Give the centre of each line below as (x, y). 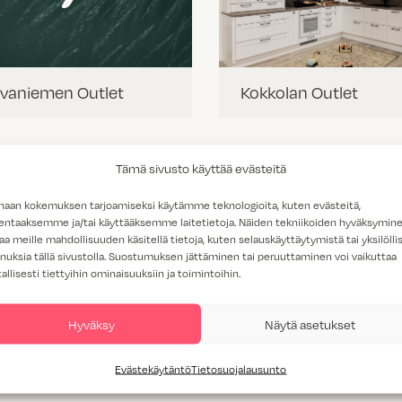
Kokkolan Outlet (299, 93)
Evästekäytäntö (153, 369)
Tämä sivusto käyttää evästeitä (201, 168)
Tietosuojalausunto (239, 369)
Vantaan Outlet (297, 327)
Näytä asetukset (310, 323)
